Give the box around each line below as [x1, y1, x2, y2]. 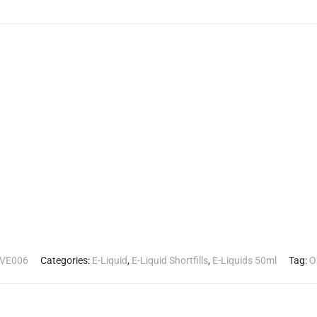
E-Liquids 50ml [212, 254, 277, 266]
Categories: [40, 254, 92, 266]
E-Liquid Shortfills [132, 254, 208, 266]
